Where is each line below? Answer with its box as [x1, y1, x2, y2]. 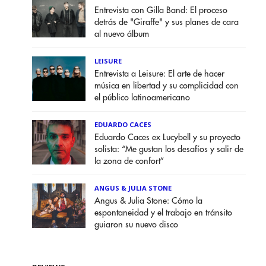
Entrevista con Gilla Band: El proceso [94, 6, 228, 15]
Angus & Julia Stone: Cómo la [94, 197, 203, 205]
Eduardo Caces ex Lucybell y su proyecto [94, 133, 241, 142]
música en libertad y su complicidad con [94, 81, 239, 90]
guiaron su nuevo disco [94, 220, 179, 229]
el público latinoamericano [94, 93, 191, 102]
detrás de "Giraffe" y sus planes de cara [94, 18, 239, 27]
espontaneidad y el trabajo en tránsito [94, 208, 233, 217]
